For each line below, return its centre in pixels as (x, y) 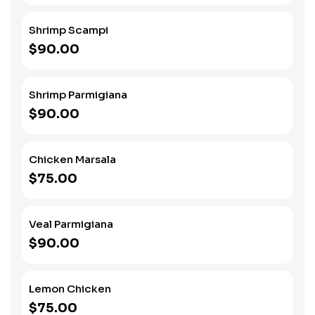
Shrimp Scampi (69, 30)
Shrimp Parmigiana (78, 95)
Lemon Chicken (70, 289)
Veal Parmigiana (71, 224)
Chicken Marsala (72, 159)
